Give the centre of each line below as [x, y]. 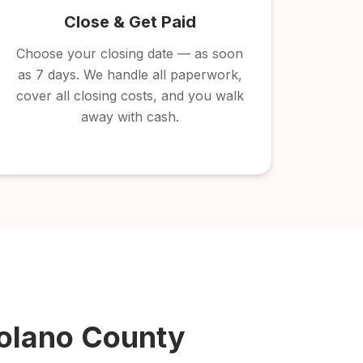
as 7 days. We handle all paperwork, [130, 75]
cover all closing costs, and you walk [130, 96]
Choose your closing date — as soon [130, 53]
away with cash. [130, 117]
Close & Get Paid [130, 22]
